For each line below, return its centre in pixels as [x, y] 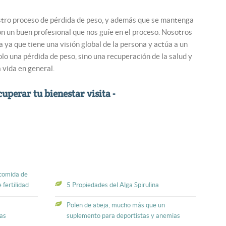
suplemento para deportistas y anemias [124, 215]
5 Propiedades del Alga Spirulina [113, 185]
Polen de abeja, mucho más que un [116, 205]
